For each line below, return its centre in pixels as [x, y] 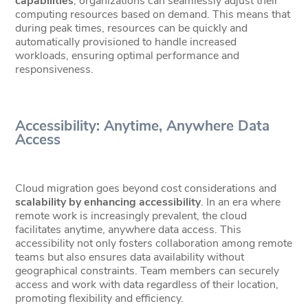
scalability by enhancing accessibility [108, 202]
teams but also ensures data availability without [130, 257]
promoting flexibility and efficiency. [100, 299]
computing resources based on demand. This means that [153, 15]
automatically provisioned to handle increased [126, 42]
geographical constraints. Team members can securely [147, 271]
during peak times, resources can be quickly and [132, 29]
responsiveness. [55, 70]
